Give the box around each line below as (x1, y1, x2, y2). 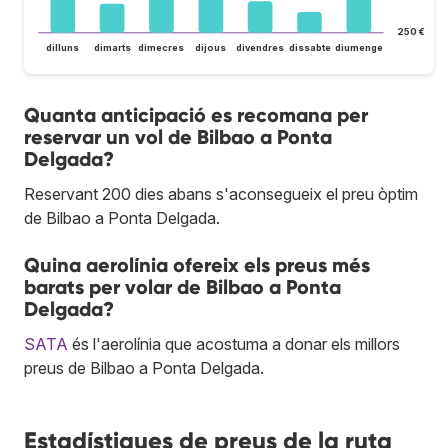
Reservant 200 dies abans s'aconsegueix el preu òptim (24, 184, 418, 205)
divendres (236, 42, 285, 54)
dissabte (288, 42, 331, 54)
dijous (195, 42, 227, 54)
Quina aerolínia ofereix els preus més (24, 253, 370, 278)
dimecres (138, 42, 185, 54)
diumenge (334, 42, 383, 54)
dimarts (93, 42, 131, 54)
